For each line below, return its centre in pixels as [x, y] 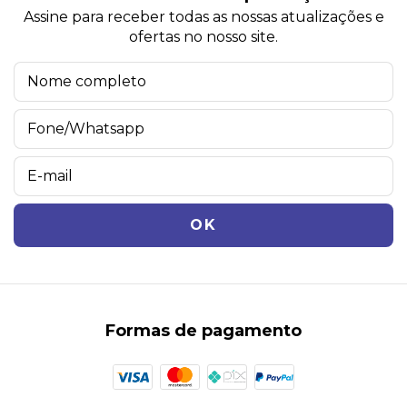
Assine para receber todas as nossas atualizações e [203, 17]
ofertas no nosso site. [203, 37]
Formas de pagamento [203, 331]
